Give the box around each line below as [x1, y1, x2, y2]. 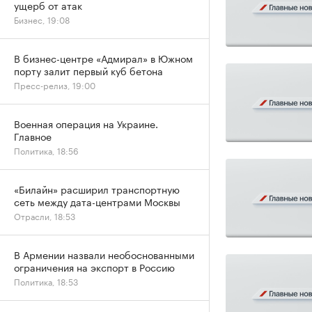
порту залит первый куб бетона [14, 63, 163, 78]
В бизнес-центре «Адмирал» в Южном [14, 50, 193, 65]
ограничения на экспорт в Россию [14, 259, 175, 274]
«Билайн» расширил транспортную [14, 181, 180, 196]
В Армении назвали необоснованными [14, 247, 194, 262]
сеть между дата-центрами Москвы [14, 194, 180, 209]
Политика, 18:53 [14, 274, 78, 288]
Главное [14, 128, 52, 143]
